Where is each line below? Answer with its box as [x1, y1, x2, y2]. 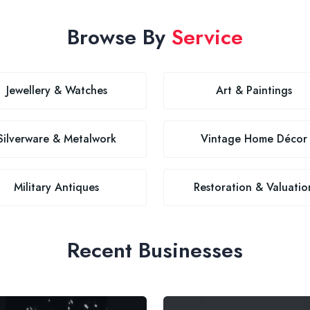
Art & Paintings [215, 82, 292, 98]
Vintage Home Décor [200, 131, 307, 147]
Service [172, 22, 243, 52]
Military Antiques [14, 179, 99, 195]
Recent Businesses [67, 235, 243, 265]
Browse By [67, 22, 172, 52]
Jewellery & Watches [6, 82, 107, 98]
